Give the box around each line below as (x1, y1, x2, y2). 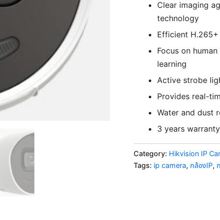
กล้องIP (190, 161, 213, 169)
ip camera (154, 161, 186, 169)
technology (157, 13, 199, 24)
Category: (134, 149, 169, 158)
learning (157, 59, 187, 69)
